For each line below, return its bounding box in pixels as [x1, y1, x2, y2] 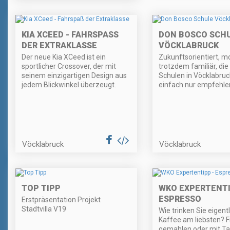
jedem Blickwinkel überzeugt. [22, 81, 116, 89]
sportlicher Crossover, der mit [22, 62, 116, 71]
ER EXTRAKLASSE [22, 41, 92, 51]
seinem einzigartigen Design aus [22, 71, 127, 80]
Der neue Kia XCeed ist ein [22, 53, 106, 62]
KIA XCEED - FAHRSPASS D [22, 30, 119, 40]
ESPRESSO [158, 194, 201, 204]
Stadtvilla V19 [22, 204, 66, 213]
